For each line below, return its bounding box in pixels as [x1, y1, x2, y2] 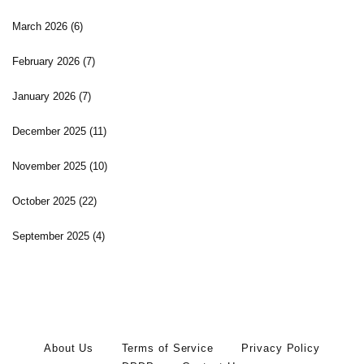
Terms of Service [121, 342, 214, 355]
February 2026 [12, 55, 83, 68]
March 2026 [12, 20, 71, 33]
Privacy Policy [241, 342, 320, 355]
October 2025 [12, 195, 79, 208]
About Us [44, 342, 94, 355]
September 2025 [12, 230, 93, 243]
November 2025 [12, 160, 89, 173]
